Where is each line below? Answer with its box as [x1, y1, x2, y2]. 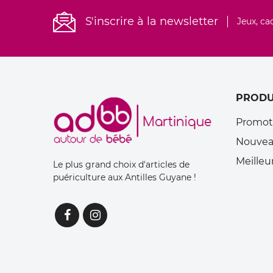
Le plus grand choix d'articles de [53, 158, 190, 170]
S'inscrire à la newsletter [85, 15, 218, 29]
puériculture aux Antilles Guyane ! [53, 171, 196, 183]
